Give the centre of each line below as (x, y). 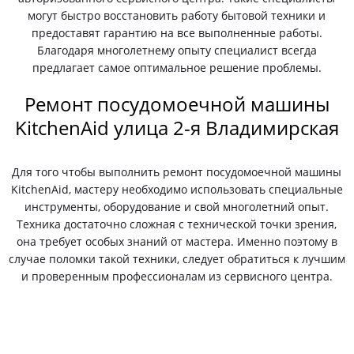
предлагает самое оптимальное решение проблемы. (177, 68)
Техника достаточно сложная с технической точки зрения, (177, 224)
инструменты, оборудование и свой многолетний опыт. (177, 207)
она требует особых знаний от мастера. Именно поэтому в (177, 241)
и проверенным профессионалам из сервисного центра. (177, 276)
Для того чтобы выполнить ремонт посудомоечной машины (177, 172)
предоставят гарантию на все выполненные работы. (177, 33)
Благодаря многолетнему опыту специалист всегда (177, 50)
